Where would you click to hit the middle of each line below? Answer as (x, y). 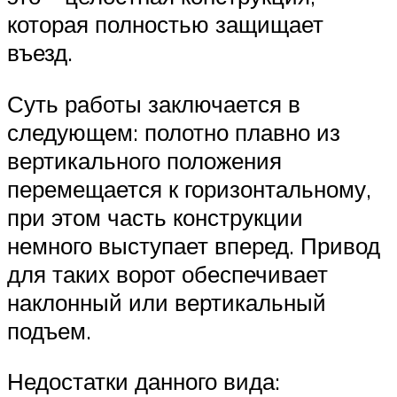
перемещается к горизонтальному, (189, 188)
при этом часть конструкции (155, 217)
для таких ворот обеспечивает (167, 273)
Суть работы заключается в (154, 103)
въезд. (40, 53)
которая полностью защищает (165, 24)
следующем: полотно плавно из (174, 132)
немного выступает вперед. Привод (194, 245)
